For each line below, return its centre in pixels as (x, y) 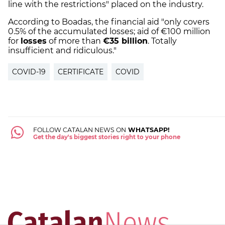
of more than (75, 41)
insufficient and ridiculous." (62, 50)
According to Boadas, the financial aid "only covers (109, 22)
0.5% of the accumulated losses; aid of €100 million (109, 31)
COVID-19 (29, 72)
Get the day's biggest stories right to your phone (106, 137)
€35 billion (125, 41)
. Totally (162, 41)
